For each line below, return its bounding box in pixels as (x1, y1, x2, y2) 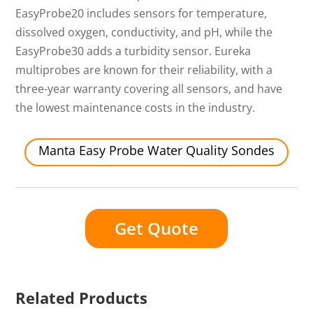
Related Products (15, 286, 148, 308)
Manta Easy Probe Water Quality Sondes (38, 142, 275, 159)
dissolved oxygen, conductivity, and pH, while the (15, 24, 273, 41)
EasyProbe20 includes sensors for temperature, (15, 6, 268, 22)
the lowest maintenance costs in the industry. (15, 100, 256, 116)
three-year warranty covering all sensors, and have (15, 81, 283, 97)
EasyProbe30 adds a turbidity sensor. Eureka (15, 43, 252, 59)
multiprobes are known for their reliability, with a (15, 62, 273, 78)
